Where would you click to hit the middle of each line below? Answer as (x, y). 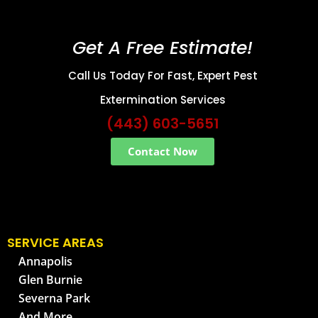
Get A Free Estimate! (163, 48)
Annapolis (45, 262)
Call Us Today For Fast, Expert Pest (163, 76)
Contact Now (163, 152)
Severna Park (54, 298)
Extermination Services (163, 100)
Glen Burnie (50, 280)
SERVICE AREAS (55, 243)
